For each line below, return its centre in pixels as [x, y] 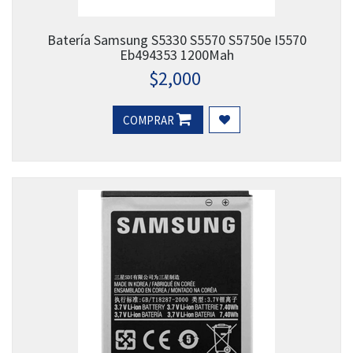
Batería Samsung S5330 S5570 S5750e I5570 [176, 40]
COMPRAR [150, 121]
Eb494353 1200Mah [176, 55]
